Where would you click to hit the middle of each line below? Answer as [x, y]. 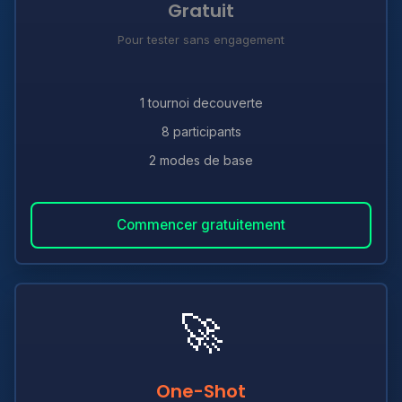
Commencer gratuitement [201, 225]
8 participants [201, 131]
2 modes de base [201, 160]
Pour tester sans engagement [201, 39]
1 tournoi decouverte [201, 103]
